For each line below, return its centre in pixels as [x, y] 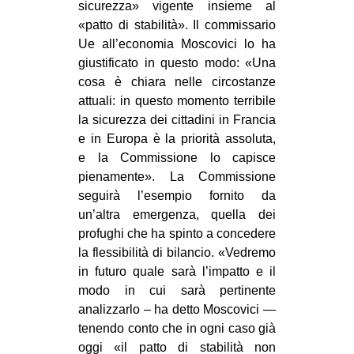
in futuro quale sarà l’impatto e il [177, 271]
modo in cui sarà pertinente [177, 290]
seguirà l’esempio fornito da [177, 195]
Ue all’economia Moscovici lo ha [177, 43]
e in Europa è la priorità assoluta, [177, 138]
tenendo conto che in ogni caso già [177, 328]
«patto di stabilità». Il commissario [177, 24]
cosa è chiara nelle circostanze [177, 81]
